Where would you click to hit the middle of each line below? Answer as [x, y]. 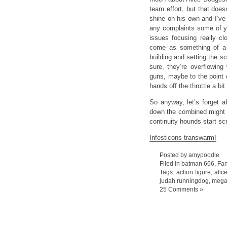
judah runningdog [184, 180]
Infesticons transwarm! [183, 137]
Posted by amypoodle [190, 155]
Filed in [171, 163]
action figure [193, 172]
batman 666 [198, 163]
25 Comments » [181, 189]
